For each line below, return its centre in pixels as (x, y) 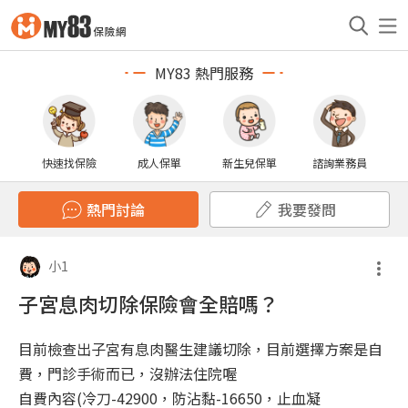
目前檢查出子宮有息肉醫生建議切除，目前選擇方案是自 (200, 349)
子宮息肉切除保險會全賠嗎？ (148, 303)
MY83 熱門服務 (204, 73)
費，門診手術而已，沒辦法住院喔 (127, 373)
